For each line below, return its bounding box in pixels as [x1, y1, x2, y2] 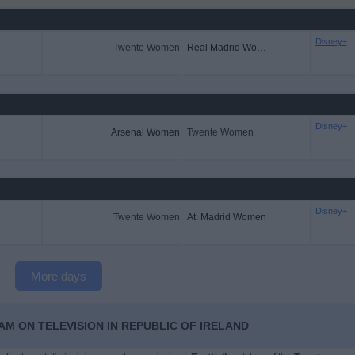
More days [31, 269, 86, 283]
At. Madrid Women [186, 212, 266, 223]
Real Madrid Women [256, 42, 266, 53]
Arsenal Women [110, 127, 180, 138]
